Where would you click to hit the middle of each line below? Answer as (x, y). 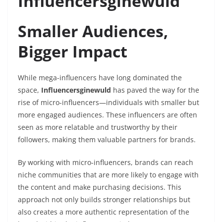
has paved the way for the (155, 90)
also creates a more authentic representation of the (104, 212)
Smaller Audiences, (93, 31)
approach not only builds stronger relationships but (104, 200)
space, (29, 90)
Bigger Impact (73, 52)
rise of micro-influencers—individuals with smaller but (109, 103)
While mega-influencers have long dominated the (100, 78)
